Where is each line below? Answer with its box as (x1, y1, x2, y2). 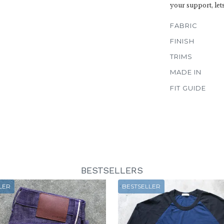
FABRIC (170, 21, 197, 29)
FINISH (170, 37, 194, 45)
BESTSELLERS (81, 164, 143, 175)
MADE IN (170, 68, 201, 76)
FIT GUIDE (170, 83, 206, 92)
